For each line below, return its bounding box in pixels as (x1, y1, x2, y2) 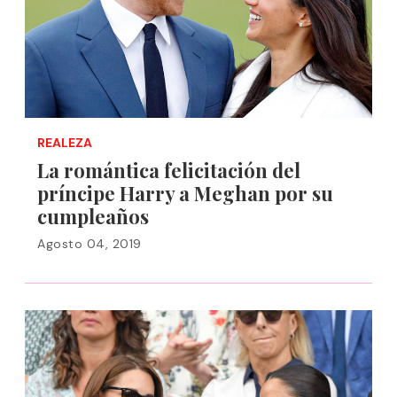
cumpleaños (37, 203, 149, 230)
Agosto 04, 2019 (37, 236, 142, 252)
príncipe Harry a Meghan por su (37, 180, 333, 206)
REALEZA (37, 135, 92, 151)
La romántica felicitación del (37, 157, 300, 183)
